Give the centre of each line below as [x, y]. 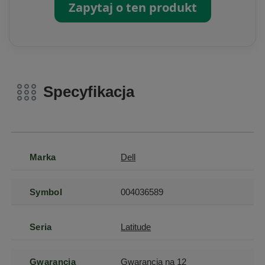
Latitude [136, 227]
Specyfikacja [89, 92]
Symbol [46, 192]
